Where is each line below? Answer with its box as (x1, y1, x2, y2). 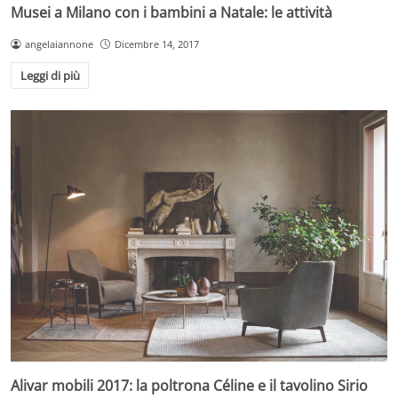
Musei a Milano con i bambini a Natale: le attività (11, 2, 332, 22)
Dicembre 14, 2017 (114, 36, 199, 51)
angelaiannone (24, 36, 93, 51)
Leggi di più (20, 68, 80, 84)
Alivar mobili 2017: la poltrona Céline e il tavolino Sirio (11, 375, 368, 395)
